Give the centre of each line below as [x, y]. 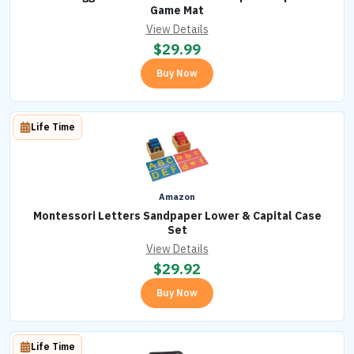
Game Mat [177, 11]
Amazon [177, 197]
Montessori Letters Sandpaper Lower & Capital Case [177, 216]
